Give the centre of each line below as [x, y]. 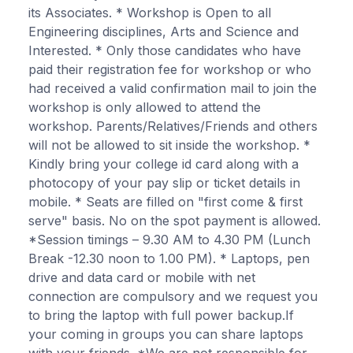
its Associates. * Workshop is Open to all [150, 12]
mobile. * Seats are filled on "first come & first [165, 201]
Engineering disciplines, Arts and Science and [163, 31]
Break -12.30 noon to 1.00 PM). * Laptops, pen [169, 258]
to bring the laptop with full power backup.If [161, 315]
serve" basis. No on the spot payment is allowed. [175, 220]
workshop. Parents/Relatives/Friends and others [173, 126]
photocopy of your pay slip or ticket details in [164, 182]
